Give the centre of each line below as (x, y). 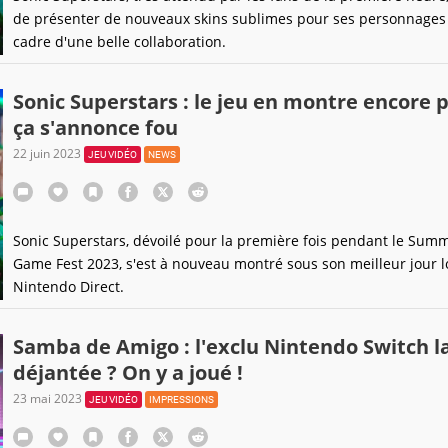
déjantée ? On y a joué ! (127, 372)
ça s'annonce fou (95, 127)
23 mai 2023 (48, 398)
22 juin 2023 (48, 153)
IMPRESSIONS (181, 399)
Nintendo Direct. (68, 286)
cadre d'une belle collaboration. (119, 41)
